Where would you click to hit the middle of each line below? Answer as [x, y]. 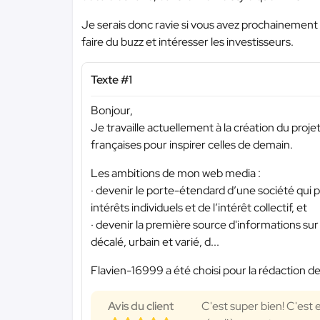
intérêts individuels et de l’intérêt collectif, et [199, 207]
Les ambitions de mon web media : [176, 173]
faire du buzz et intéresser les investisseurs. [187, 42]
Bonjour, [112, 110]
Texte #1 [111, 80]
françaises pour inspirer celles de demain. [192, 144]
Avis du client [141, 306]
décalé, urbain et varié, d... [155, 241]
